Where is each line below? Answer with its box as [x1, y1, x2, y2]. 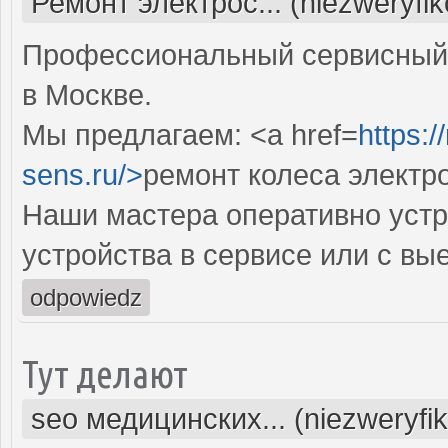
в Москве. [22, 78, 152, 111]
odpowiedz [30, 283, 142, 311]
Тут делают [22, 351, 188, 395]
